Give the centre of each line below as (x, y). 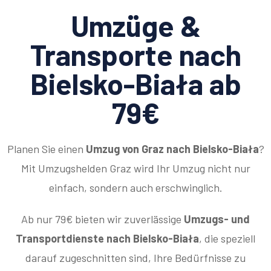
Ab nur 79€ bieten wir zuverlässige (103, 219)
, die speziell (227, 238)
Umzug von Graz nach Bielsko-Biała (172, 149)
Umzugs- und (217, 219)
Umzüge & (135, 25)
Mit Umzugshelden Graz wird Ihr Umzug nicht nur (135, 168)
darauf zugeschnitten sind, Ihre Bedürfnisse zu (135, 258)
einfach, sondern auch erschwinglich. (135, 188)
